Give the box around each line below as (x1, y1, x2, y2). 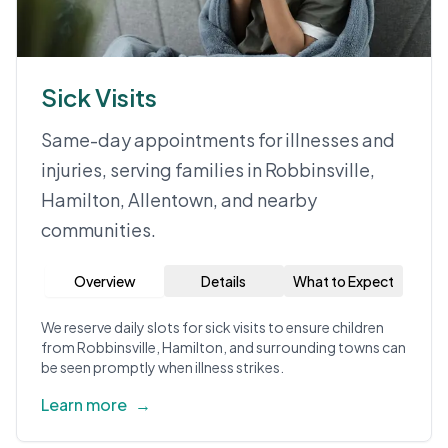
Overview (73, 272, 136, 290)
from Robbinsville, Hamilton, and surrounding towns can (41, 338, 406, 356)
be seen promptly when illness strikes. (41, 358, 284, 376)
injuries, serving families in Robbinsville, (41, 158, 375, 181)
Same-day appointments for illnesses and (41, 128, 395, 151)
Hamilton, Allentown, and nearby (41, 188, 317, 211)
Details (201, 272, 247, 290)
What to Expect (292, 272, 394, 290)
